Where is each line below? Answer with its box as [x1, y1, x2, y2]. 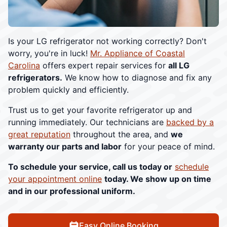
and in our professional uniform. [8, 185, 135, 196]
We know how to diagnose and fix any [62, 72, 212, 83]
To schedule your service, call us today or [8, 161, 172, 172]
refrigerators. [8, 72, 62, 83]
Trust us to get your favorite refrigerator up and [8, 104, 192, 115]
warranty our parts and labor [8, 141, 122, 152]
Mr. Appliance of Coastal [90, 48, 185, 58]
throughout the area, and [70, 129, 171, 139]
